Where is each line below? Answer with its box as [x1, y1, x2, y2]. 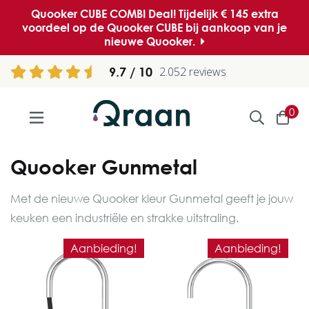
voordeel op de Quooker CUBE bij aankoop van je [22, 21, 287, 34]
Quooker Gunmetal [10, 154, 197, 179]
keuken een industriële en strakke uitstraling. [10, 211, 239, 225]
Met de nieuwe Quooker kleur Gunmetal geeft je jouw [10, 192, 293, 206]
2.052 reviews [159, 64, 226, 79]
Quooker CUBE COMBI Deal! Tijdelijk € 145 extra [30, 7, 279, 21]
